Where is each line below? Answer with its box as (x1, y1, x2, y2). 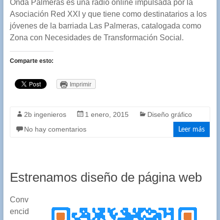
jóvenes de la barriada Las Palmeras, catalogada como (9, 22, 201, 30)
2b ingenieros (24, 110, 66, 119)
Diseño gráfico (147, 110, 192, 119)
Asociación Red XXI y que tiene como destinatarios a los (9, 10, 207, 19)
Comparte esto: (9, 57, 54, 65)
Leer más (178, 126, 205, 134)
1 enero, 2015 (84, 110, 129, 119)
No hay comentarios (24, 125, 86, 134)
